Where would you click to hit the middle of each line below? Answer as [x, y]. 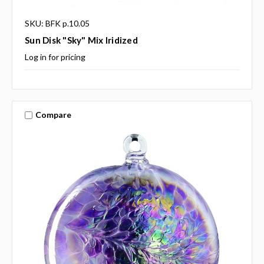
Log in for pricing [55, 57]
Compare [53, 115]
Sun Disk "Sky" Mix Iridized [81, 40]
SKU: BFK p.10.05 [57, 23]
